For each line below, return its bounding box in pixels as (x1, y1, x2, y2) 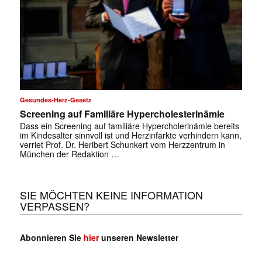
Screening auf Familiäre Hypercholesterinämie (19, 107, 225, 121)
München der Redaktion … (19, 148, 119, 160)
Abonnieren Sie (19, 232, 84, 244)
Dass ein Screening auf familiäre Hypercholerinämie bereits (19, 120, 239, 132)
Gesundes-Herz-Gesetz (19, 95, 92, 105)
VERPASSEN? (19, 198, 89, 214)
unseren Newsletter (98, 232, 178, 244)
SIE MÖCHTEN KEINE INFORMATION (19, 187, 203, 203)
